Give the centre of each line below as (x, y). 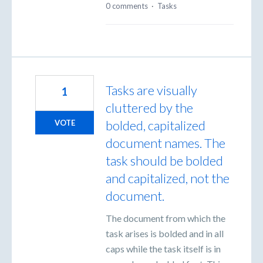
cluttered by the (149, 108)
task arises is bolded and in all (165, 234)
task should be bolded (164, 161)
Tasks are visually (151, 90)
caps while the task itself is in (163, 249)
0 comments (127, 6)
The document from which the (166, 218)
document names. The (166, 143)
